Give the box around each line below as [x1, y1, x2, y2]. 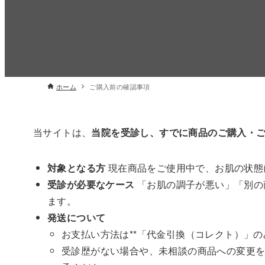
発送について [47, 210, 106, 224]
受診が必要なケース [47, 177, 135, 191]
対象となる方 [47, 160, 106, 174]
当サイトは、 [33, 125, 92, 139]
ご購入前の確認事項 [89, 81, 150, 91]
